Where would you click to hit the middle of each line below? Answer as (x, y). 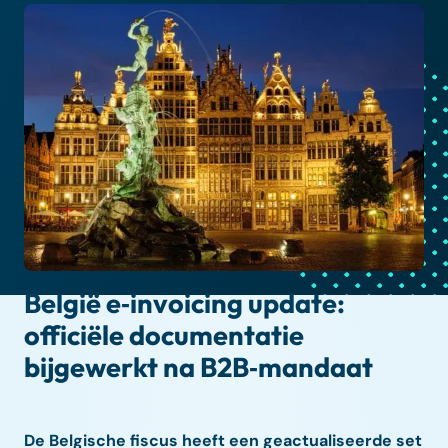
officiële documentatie (164, 334)
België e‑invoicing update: (184, 302)
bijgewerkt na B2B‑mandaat (198, 366)
